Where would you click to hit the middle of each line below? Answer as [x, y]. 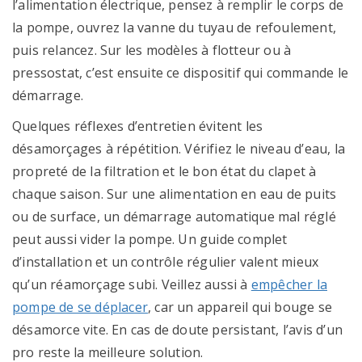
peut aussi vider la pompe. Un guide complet [150, 239]
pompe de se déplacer [80, 307]
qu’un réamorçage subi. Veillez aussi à [132, 284]
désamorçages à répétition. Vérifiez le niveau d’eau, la [179, 148]
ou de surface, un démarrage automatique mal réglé [174, 216]
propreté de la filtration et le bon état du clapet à [164, 171]
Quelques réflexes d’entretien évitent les [138, 126]
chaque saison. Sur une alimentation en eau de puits [175, 194]
